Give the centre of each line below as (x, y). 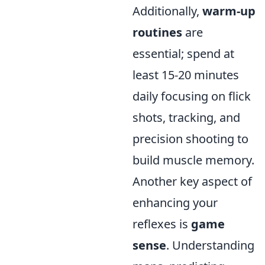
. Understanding (210, 245)
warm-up (229, 11)
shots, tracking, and (186, 117)
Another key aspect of (192, 181)
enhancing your (175, 203)
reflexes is (162, 224)
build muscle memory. (193, 160)
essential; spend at (183, 54)
